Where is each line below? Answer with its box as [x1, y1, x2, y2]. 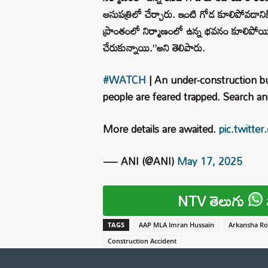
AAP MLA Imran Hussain [139, 220, 214, 229]
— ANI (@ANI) [103, 151, 177, 171]
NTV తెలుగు [178, 186, 249, 215]
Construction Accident [108, 236, 176, 245]
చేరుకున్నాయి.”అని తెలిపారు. [103, 37, 205, 57]
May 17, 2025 [177, 151, 242, 171]
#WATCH [103, 69, 146, 90]
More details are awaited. [103, 118, 219, 139]
